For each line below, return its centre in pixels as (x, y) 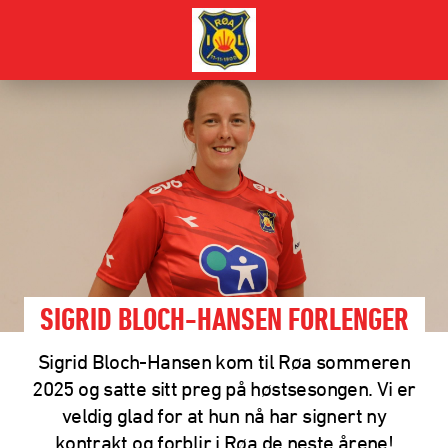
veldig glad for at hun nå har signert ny (224, 415)
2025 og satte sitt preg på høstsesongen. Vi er (224, 388)
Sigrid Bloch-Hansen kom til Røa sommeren (224, 361)
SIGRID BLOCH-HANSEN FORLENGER (224, 322)
